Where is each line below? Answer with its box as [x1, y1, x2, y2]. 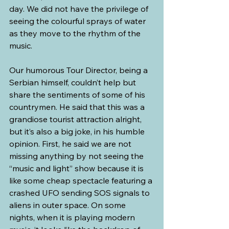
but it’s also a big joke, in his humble [9, 126, 147, 136]
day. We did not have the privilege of [9, 3, 150, 14]
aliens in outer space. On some [9, 199, 128, 210]
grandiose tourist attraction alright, [9, 113, 144, 124]
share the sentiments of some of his [9, 89, 147, 100]
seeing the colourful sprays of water [9, 15, 148, 26]
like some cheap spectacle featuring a [9, 175, 154, 186]
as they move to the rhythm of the [9, 28, 143, 38]
